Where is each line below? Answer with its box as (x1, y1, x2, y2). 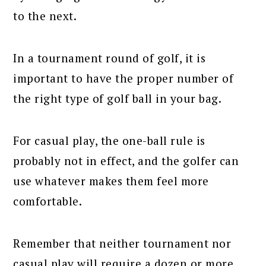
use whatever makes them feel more (13, 173, 209, 188)
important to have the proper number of (13, 70, 234, 85)
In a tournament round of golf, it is (13, 50, 206, 65)
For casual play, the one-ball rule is (13, 132, 205, 148)
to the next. (13, 8, 77, 23)
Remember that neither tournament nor (13, 235, 232, 251)
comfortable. (13, 193, 83, 208)
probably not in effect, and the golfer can (13, 153, 239, 168)
